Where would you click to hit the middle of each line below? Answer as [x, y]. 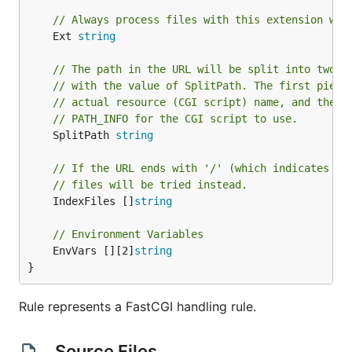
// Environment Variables [128, 234]
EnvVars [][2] [93, 251]
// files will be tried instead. [150, 185]
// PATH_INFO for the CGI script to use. [175, 119]
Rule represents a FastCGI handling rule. [137, 306]
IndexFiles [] [93, 201]
